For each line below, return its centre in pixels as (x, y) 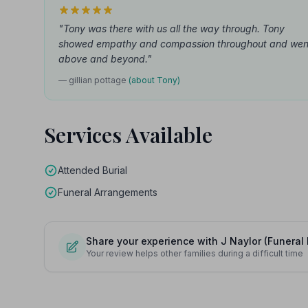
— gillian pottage (93, 80)
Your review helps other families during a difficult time (195, 253)
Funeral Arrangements (108, 192)
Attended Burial (92, 170)
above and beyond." (105, 59)
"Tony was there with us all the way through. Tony (172, 29)
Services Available (128, 135)
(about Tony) (154, 80)
